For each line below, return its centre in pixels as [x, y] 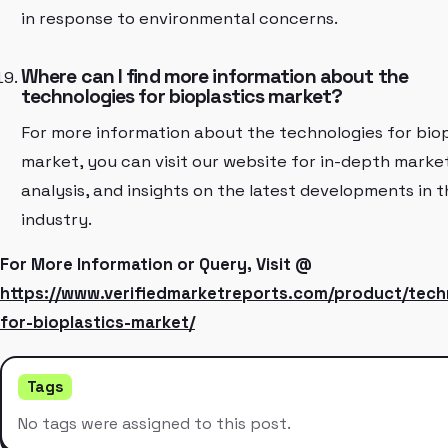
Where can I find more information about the [214, 76]
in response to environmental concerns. [179, 19]
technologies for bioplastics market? [181, 96]
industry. [56, 220]
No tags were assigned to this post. [154, 423]
